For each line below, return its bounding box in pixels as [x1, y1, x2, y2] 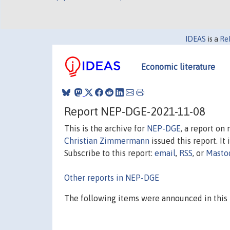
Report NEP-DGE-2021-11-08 [64, 104, 205, 118]
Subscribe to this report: [64, 148, 155, 158]
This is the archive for [64, 123, 147, 133]
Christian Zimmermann [64, 136, 149, 145]
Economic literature [141, 62, 215, 71]
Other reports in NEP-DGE [64, 172, 159, 182]
